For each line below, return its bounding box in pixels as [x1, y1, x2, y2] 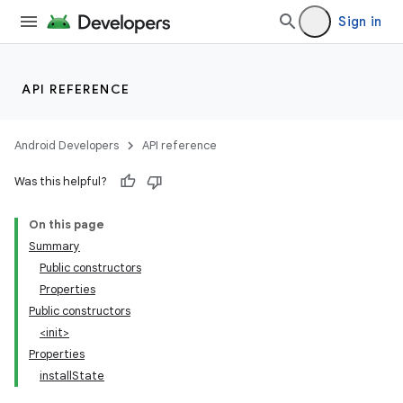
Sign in [338, 13, 381, 30]
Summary [29, 238, 80, 254]
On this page [29, 217, 104, 232]
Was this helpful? [14, 174, 107, 189]
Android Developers [14, 138, 119, 153]
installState [40, 368, 104, 383]
